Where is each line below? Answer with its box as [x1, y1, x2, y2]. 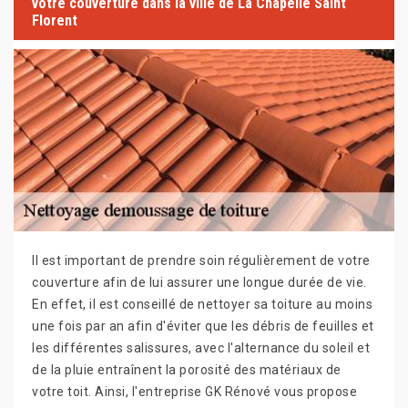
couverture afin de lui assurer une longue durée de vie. [32, 275, 367, 291]
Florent [32, 11, 77, 29]
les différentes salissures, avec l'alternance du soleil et [32, 341, 370, 356]
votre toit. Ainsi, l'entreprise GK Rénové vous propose [32, 384, 357, 400]
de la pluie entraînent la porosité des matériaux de [32, 362, 342, 378]
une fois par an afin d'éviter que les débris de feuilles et [32, 319, 374, 334]
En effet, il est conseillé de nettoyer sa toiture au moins [32, 297, 372, 312]
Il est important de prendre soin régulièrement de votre [32, 253, 371, 269]
